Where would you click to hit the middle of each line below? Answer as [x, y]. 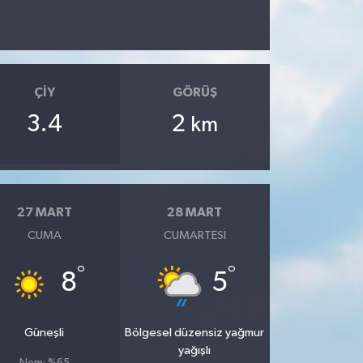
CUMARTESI [194, 236]
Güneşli [45, 333]
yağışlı [195, 351]
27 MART [44, 212]
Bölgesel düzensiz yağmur [195, 333]
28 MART [195, 212]
